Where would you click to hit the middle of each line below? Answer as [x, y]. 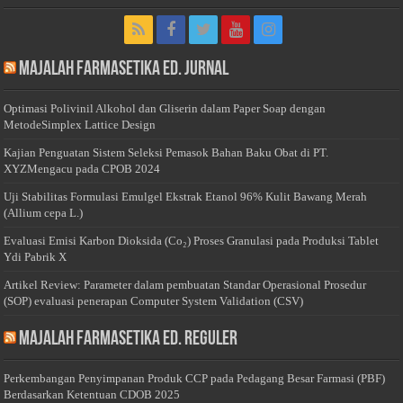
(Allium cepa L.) [44, 212]
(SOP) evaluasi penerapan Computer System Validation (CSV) [154, 300]
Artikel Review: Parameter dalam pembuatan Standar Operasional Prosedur [185, 284]
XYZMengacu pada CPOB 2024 [82, 168]
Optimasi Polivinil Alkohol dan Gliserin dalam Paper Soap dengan [165, 108]
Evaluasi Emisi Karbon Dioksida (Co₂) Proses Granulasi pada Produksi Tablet [192, 240]
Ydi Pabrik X [36, 256]
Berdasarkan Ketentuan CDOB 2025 [92, 394]
